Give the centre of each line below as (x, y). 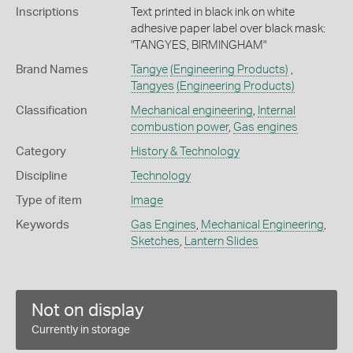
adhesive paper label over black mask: (228, 28)
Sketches (155, 241)
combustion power (179, 127)
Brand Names (52, 69)
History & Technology (185, 151)
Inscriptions (47, 12)
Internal (276, 110)
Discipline (42, 176)
